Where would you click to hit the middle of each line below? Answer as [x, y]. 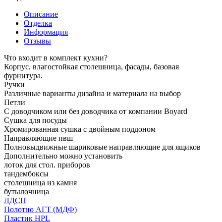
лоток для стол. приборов [47, 165]
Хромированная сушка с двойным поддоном [80, 129]
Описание [41, 14]
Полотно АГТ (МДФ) [40, 209]
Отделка [38, 23]
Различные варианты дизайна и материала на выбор [92, 93]
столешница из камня [40, 182]
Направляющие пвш [38, 138]
